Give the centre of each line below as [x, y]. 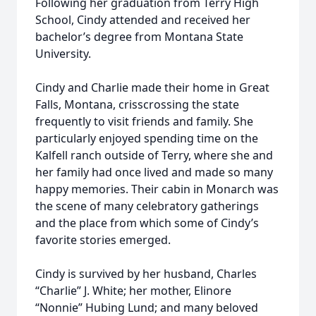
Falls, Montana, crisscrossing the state [137, 104]
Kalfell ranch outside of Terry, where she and [154, 155]
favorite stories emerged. [103, 240]
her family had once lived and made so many [154, 172]
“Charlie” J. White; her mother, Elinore [133, 291]
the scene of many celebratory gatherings [147, 206]
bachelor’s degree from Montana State [139, 37]
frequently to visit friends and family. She [144, 121]
